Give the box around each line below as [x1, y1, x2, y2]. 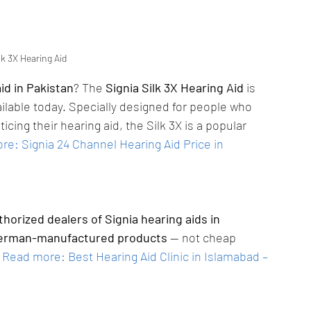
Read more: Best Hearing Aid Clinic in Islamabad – [2, 249, 271, 264]
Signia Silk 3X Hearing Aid [106, 80, 244, 95]
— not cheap [167, 230, 239, 245]
